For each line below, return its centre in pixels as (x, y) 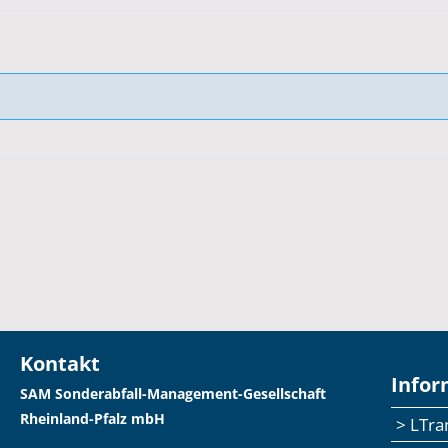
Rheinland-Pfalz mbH (93, 418)
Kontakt (60, 363)
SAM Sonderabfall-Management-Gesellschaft (173, 393)
